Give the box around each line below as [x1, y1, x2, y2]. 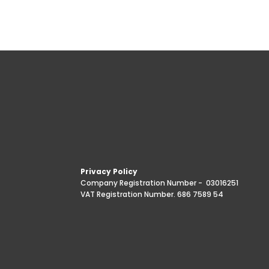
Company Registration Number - [80, 178, 203, 189]
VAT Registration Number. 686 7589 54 [80, 189, 224, 200]
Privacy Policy [80, 166, 138, 177]
